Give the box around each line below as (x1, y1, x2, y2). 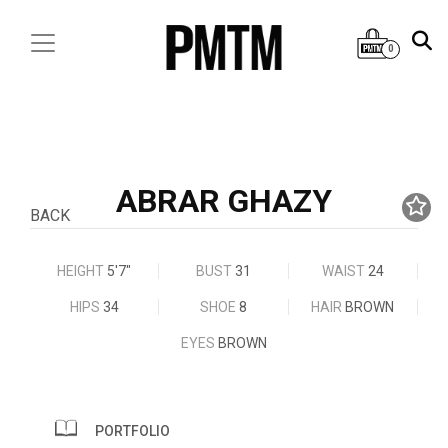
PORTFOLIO (92, 423, 170, 439)
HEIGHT (57, 263, 108, 279)
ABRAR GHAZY (115, 182, 332, 220)
